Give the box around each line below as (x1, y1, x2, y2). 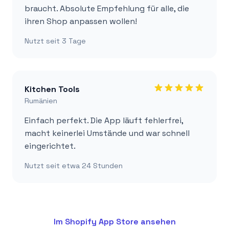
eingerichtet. (25, 141, 76, 151)
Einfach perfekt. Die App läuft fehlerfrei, (25, 115, 183, 126)
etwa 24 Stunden (62, 161, 123, 170)
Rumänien (25, 96, 57, 105)
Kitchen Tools (25, 84, 80, 95)
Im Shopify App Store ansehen (53, 216, 176, 227)
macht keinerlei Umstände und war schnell (25, 128, 190, 139)
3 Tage (62, 36, 86, 45)
